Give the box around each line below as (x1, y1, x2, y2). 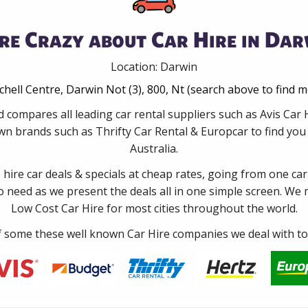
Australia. (130, 140, 178, 156)
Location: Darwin (111, 58, 197, 74)
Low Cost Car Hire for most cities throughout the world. (10, 200, 298, 216)
